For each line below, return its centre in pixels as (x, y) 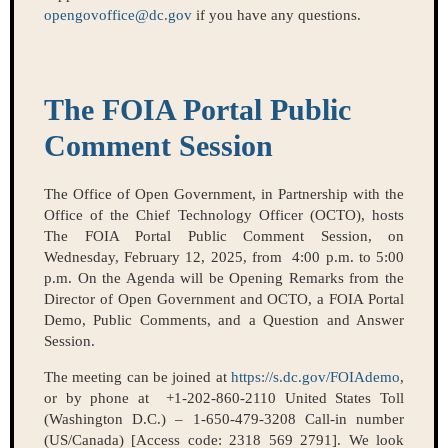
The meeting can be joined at (137, 377)
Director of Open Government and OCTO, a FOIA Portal (224, 299)
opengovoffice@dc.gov (118, 15)
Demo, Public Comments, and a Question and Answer (224, 320)
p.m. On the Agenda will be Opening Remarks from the (224, 278)
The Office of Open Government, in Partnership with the (224, 194)
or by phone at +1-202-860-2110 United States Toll (224, 398)
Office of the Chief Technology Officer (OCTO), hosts (224, 215)
